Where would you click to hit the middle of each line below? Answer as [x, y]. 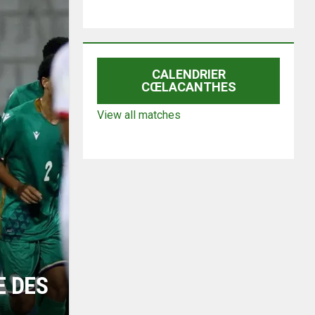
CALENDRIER [188, 74]
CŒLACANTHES [188, 87]
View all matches [139, 115]
